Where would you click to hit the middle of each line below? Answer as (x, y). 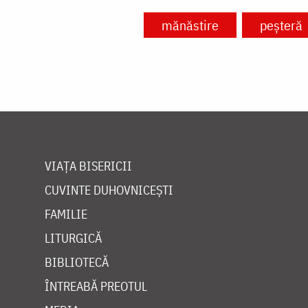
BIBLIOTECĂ (77, 263)
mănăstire (190, 25)
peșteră (281, 25)
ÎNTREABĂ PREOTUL (96, 287)
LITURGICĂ (73, 239)
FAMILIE (66, 214)
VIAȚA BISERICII (88, 166)
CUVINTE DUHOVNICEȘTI (109, 190)
